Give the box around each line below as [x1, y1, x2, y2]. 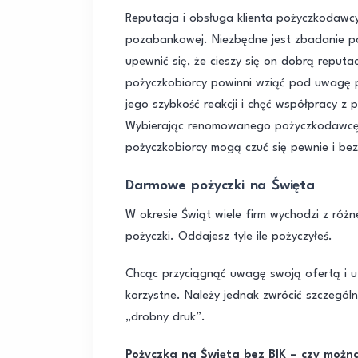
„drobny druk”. [125, 312, 205, 324]
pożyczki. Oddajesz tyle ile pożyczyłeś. [125, 231, 332, 243]
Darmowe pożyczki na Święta [125, 179, 315, 193]
